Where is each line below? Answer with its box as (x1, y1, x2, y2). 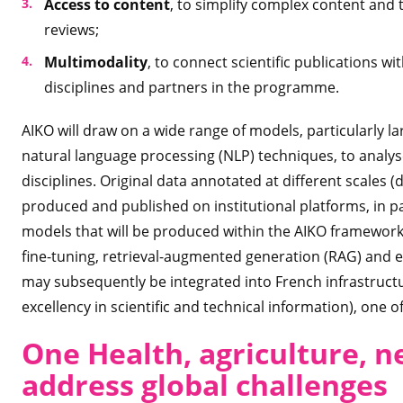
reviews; (44, 20, 99, 40)
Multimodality (44, 52, 148, 72)
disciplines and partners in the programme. (44, 77, 339, 97)
